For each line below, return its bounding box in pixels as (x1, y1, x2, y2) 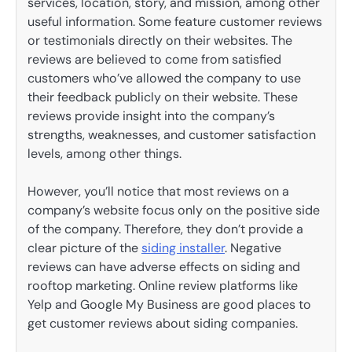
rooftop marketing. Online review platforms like (27, 277, 298, 294)
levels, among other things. (27, 145, 181, 162)
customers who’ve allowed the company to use (27, 69, 301, 86)
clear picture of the (27, 239, 141, 256)
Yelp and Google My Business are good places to (27, 295, 311, 313)
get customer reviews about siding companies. (27, 314, 298, 332)
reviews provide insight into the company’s (27, 107, 275, 124)
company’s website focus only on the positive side (27, 201, 320, 218)
